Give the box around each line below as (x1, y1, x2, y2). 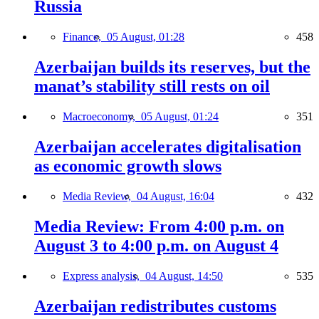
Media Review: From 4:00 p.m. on (34, 216, 284, 236)
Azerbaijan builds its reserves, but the (34, 58, 310, 77)
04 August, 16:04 (137, 189, 214, 202)
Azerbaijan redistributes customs (34, 296, 276, 315)
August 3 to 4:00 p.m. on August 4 (34, 236, 278, 255)
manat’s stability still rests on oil (34, 77, 270, 96)
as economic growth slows (34, 156, 221, 175)
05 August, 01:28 (107, 31, 184, 43)
